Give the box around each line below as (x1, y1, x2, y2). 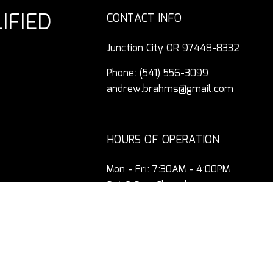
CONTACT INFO (107, 10, 182, 28)
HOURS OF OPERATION (107, 132, 220, 149)
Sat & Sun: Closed (107, 178, 187, 194)
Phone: (107, 66, 140, 82)
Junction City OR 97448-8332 (107, 41, 240, 57)
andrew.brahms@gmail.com (107, 82, 234, 97)
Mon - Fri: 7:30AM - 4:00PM (107, 162, 230, 178)
